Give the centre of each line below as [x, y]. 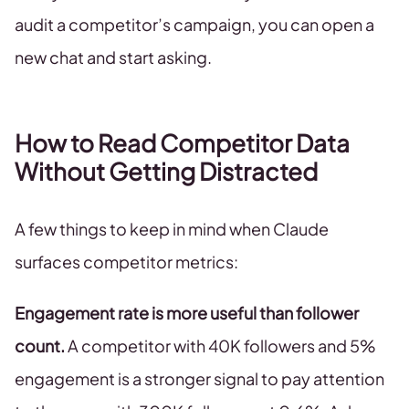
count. [40, 346]
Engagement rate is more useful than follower [187, 313]
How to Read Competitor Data [182, 143]
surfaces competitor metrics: [126, 262]
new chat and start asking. [113, 57]
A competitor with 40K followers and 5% [220, 346]
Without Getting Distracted [166, 171]
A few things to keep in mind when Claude [172, 229]
